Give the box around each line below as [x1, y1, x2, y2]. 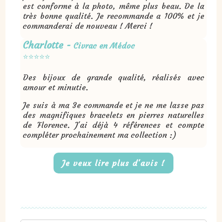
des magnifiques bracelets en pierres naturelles [23, 110, 204, 120]
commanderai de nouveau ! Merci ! [23, 20, 153, 31]
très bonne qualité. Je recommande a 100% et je [23, 10, 204, 21]
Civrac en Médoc [71, 40, 135, 51]
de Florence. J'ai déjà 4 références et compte [23, 119, 204, 130]
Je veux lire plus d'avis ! [62, 158, 165, 168]
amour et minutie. [23, 82, 89, 92]
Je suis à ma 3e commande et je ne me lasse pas [23, 100, 204, 110]
